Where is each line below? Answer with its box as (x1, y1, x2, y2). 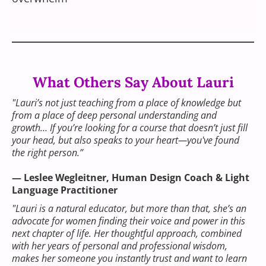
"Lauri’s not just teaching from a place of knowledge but (12, 96, 241, 110)
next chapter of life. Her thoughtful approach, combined (12, 227, 242, 240)
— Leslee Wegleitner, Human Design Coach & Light (12, 171, 249, 185)
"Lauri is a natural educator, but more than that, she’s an (12, 202, 246, 216)
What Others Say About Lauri (32, 73, 234, 92)
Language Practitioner (12, 183, 118, 197)
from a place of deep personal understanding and (12, 109, 217, 122)
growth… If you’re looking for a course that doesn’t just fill (12, 121, 248, 135)
